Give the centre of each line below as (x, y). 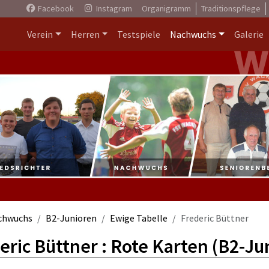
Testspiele (139, 34)
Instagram (113, 8)
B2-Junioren (71, 218)
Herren (85, 34)
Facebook (55, 8)
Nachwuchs (193, 34)
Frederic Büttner (215, 218)
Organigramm (166, 8)
